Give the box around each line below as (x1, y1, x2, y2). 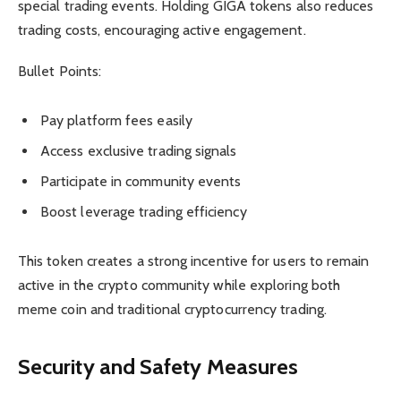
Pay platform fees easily (40, 112, 192, 130)
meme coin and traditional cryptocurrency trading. (18, 301, 327, 319)
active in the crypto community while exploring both (18, 277, 341, 294)
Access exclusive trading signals (40, 142, 237, 160)
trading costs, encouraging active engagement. (18, 21, 306, 38)
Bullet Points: (18, 62, 102, 80)
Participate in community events (40, 173, 242, 191)
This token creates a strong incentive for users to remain (18, 252, 370, 270)
